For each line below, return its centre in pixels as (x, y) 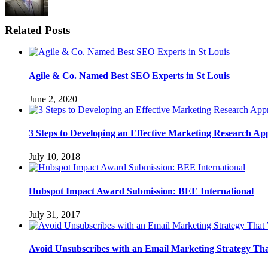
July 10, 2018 (54, 157)
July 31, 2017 (54, 214)
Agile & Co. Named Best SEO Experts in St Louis (129, 75)
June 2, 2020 (53, 99)
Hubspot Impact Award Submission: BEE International (141, 191)
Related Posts (37, 31)
